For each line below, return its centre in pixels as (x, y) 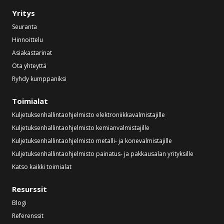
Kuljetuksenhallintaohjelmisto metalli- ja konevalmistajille (92, 141)
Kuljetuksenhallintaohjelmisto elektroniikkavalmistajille (88, 115)
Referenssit (28, 216)
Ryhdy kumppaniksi (39, 79)
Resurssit (29, 189)
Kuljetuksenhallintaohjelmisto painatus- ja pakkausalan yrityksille (103, 154)
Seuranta (24, 27)
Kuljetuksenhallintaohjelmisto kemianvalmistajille (81, 128)
